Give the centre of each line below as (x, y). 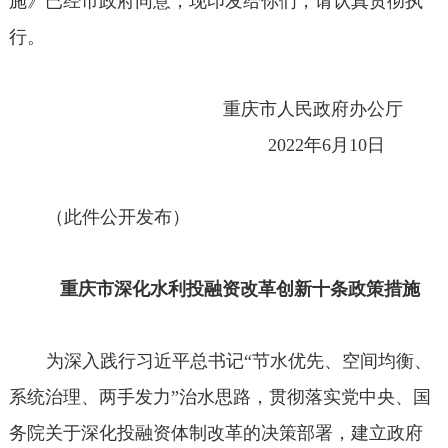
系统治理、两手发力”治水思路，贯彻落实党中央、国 (219, 397)
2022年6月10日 (354, 145)
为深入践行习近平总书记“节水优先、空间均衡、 (236, 361)
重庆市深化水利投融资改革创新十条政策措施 (239, 289)
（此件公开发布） (115, 217)
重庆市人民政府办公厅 (331, 109)
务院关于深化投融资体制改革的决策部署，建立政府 (215, 433)
